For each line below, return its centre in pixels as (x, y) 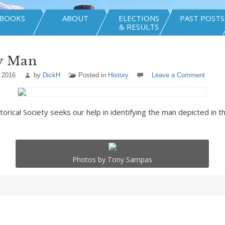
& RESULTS (139, 27)
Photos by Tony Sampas (113, 159)
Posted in (93, 75)
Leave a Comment (178, 75)
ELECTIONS (139, 18)
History (118, 75)
